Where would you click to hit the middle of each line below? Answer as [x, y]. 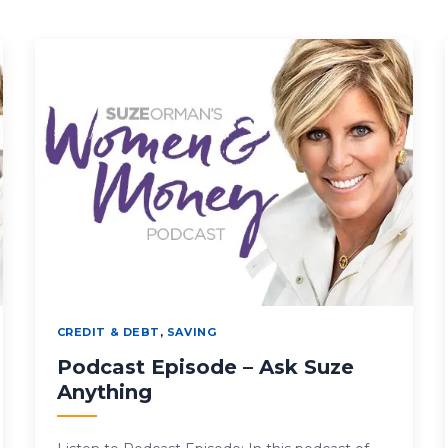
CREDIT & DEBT [108, 332]
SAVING [191, 332]
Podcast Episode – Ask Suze [205, 367]
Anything [104, 392]
